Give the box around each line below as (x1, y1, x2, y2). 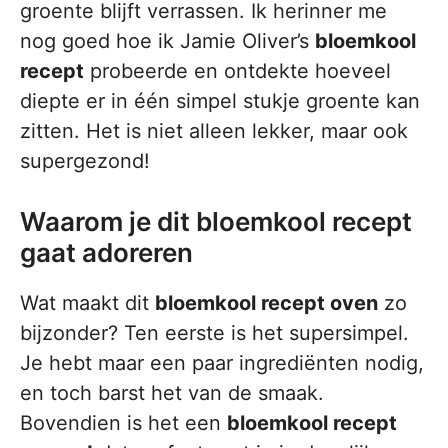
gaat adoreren (20, 237, 193, 269)
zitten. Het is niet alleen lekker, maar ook (20, 119, 408, 144)
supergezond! (20, 149, 150, 174)
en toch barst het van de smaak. (20, 381, 324, 406)
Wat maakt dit (20, 291, 155, 316)
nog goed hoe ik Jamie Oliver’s (20, 29, 315, 54)
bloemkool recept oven (155, 291, 378, 316)
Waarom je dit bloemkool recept (20, 206, 412, 238)
